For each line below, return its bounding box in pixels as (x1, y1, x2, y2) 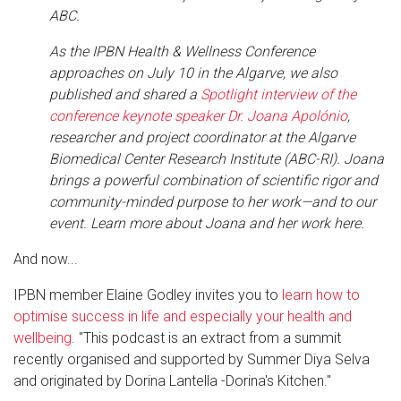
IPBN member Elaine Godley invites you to (13, 286, 282, 304)
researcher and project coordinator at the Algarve (49, 129, 355, 147)
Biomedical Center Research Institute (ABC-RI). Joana (49, 150, 384, 168)
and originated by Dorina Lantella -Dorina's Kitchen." (13, 372, 335, 390)
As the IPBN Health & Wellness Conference (49, 43, 315, 61)
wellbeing (13, 329, 72, 347)
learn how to (282, 286, 360, 304)
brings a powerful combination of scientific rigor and (49, 172, 378, 190)
